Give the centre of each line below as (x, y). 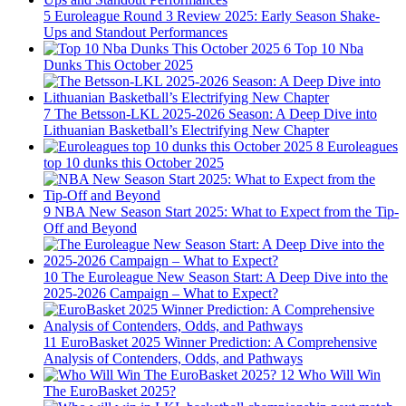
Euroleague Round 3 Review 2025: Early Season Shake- (217, 15)
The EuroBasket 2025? (110, 391)
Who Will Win (339, 374)
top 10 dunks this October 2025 (134, 162)
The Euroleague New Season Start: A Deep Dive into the (225, 276)
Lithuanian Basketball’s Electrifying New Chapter (186, 130)
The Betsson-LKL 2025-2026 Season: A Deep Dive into (216, 113)
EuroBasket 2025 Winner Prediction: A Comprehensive (219, 342)
